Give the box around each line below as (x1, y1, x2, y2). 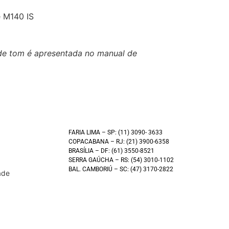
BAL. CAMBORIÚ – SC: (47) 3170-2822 (68, 165, 173, 173)
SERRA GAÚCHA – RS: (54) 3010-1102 (68, 156, 174, 164)
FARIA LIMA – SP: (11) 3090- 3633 (68, 128, 163, 136)
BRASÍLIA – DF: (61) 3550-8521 (68, 147, 154, 154)
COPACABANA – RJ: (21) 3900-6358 (68, 138, 169, 145)
